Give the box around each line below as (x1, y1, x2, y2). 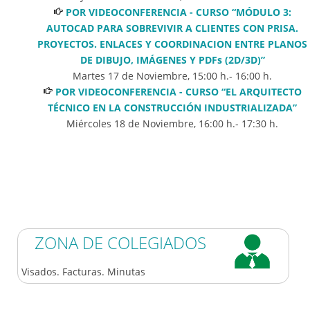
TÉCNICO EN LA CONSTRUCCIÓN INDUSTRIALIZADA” (48, 100, 297, 114)
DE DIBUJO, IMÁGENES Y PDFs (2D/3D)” (80, 53, 265, 66)
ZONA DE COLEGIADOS (35, 230, 206, 254)
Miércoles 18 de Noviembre (66, 116, 194, 130)
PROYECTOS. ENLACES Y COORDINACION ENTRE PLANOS (37, 37, 307, 51)
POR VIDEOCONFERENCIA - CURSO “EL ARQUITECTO (55, 84, 302, 98)
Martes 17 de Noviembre (73, 69, 188, 82)
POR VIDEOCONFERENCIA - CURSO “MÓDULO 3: (65, 5, 291, 19)
